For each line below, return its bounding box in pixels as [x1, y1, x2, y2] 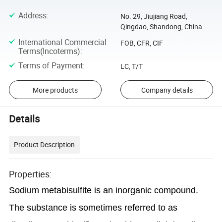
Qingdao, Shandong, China [120, 22, 202, 32]
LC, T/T [120, 61, 143, 71]
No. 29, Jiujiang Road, [120, 11, 187, 21]
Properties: [9, 167, 52, 180]
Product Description [14, 139, 75, 149]
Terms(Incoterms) [18, 45, 80, 56]
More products [32, 85, 78, 95]
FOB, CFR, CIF [120, 38, 163, 48]
